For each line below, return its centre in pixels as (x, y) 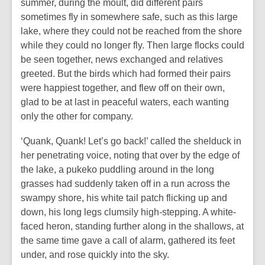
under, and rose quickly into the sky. (95, 255)
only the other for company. (77, 116)
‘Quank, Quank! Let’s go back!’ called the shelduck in (131, 141)
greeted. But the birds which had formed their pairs (126, 74)
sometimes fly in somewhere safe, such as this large (129, 17)
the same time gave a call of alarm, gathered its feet (128, 240)
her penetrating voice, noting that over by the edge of (130, 155)
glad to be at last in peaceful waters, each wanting (125, 102)
